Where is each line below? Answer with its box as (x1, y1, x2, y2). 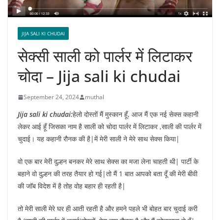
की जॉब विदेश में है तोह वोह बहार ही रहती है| (18, 181, 126, 191)
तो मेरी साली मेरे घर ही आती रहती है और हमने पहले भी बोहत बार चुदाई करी (18, 204, 197, 214)
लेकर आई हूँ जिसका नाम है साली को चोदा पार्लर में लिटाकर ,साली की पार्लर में (18, 122, 201, 132)
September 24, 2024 (24, 93, 79, 102)
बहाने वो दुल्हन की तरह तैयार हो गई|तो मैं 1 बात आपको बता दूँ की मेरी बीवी (18, 169, 197, 179)
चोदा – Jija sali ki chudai (18, 65, 181, 87)
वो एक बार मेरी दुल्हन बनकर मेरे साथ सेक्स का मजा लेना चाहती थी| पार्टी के (18, 157, 198, 166)
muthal (85, 93, 104, 102)
